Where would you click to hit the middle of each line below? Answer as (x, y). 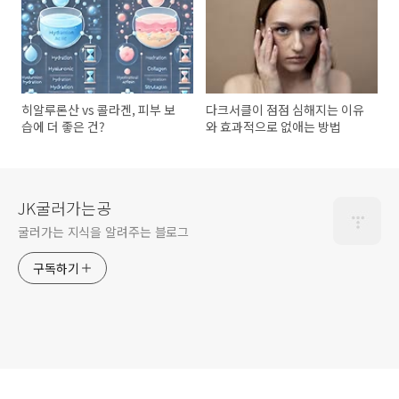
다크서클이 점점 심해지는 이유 (285, 110)
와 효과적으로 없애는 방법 (274, 127)
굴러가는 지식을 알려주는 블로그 (104, 232)
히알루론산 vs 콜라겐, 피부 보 (98, 110)
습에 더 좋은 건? (63, 127)
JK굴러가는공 (65, 208)
